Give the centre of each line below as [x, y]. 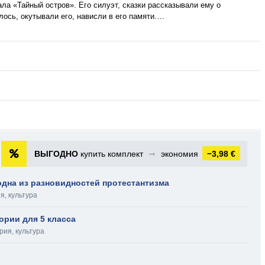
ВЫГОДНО [56, 154]
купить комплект [112, 154]
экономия [180, 154]
